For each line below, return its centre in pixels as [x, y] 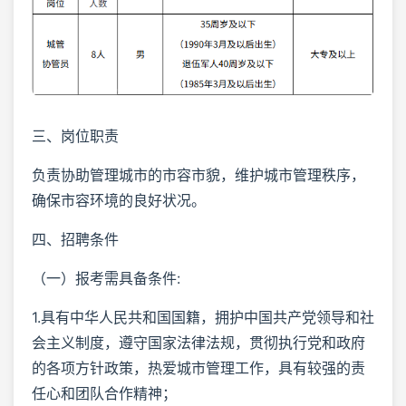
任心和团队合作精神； [104, 393]
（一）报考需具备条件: [106, 278]
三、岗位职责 [75, 135]
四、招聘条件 [75, 239]
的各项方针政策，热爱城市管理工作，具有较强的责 [198, 367]
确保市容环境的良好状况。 [119, 200]
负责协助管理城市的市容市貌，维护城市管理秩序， [198, 174]
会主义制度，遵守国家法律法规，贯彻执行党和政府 [198, 342]
